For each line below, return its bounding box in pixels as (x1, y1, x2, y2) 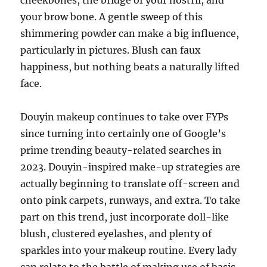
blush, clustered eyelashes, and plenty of (20, 228, 212, 240)
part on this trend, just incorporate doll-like (20, 211, 229, 223)
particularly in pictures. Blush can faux (20, 44, 201, 56)
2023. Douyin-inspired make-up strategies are (20, 161, 241, 173)
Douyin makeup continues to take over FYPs (20, 111, 229, 123)
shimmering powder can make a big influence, (20, 27, 240, 39)
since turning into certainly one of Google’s (20, 128, 226, 139)
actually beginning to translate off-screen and (20, 178, 240, 190)
